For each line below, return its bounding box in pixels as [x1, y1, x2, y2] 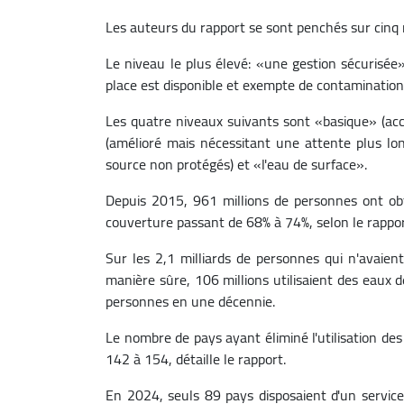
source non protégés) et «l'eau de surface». [106, 150, 367, 178]
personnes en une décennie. [106, 287, 275, 315]
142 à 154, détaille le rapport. [106, 344, 286, 372]
